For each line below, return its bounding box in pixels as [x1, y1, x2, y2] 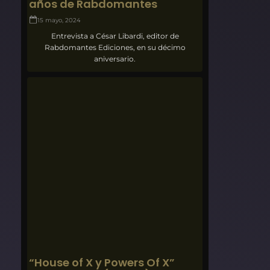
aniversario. [94, 54, 136, 64]
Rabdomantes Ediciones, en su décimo [44, 43, 186, 52]
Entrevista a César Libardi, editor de [51, 31, 179, 41]
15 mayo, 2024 [37, 16, 81, 25]
